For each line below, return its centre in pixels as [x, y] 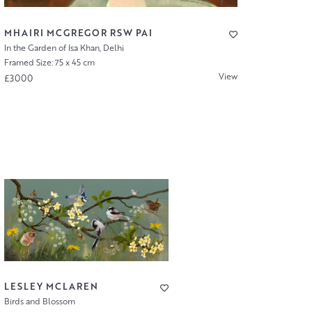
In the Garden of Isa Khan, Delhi [64, 48]
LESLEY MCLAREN [51, 287]
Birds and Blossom [39, 302]
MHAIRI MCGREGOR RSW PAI [78, 33]
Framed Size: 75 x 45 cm [49, 62]
